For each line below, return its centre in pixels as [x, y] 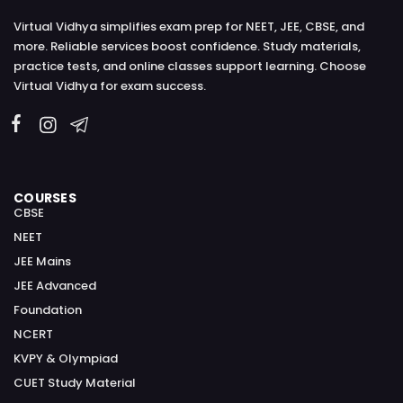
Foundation [48, 309]
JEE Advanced [55, 285]
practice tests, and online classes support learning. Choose [190, 67]
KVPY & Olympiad [66, 358]
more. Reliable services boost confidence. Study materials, [187, 47]
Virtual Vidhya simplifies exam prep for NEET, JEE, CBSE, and [189, 27]
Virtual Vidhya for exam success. [110, 86]
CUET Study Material [75, 382]
